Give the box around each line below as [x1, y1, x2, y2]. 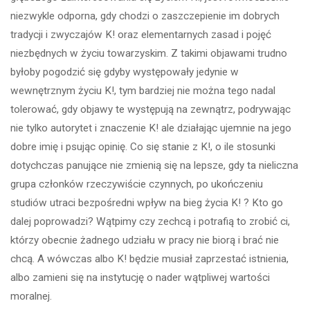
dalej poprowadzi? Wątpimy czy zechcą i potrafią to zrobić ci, [10, 215, 291, 228]
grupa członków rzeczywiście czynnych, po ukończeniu [10, 177, 264, 190]
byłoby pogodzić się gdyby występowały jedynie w [10, 65, 239, 78]
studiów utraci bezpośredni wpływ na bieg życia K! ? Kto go [10, 196, 284, 209]
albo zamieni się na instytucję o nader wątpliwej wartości [10, 271, 271, 284]
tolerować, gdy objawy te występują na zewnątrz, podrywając [10, 102, 291, 116]
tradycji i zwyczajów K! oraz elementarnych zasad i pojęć [10, 28, 272, 41]
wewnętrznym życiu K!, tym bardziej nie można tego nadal [10, 84, 276, 97]
